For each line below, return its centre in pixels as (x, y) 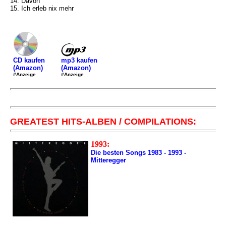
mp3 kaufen (79, 60)
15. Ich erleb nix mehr (42, 8)
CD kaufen (29, 60)
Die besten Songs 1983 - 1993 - (138, 153)
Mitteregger (108, 160)
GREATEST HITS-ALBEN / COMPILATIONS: (103, 122)
